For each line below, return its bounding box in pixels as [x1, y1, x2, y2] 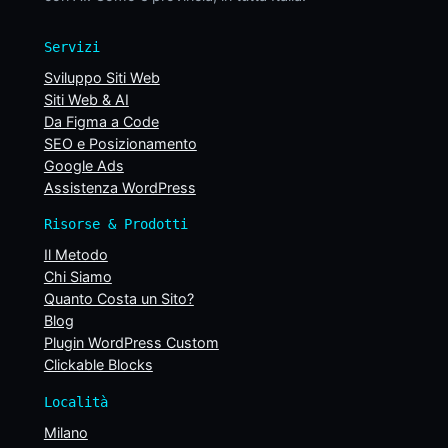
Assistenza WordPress [43, 178, 196, 196]
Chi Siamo [43, 268, 112, 286]
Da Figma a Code [43, 112, 159, 130]
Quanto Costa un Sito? [43, 290, 194, 308]
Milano [43, 423, 88, 441]
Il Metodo [43, 246, 108, 264]
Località [43, 393, 108, 410]
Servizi [43, 38, 100, 55]
